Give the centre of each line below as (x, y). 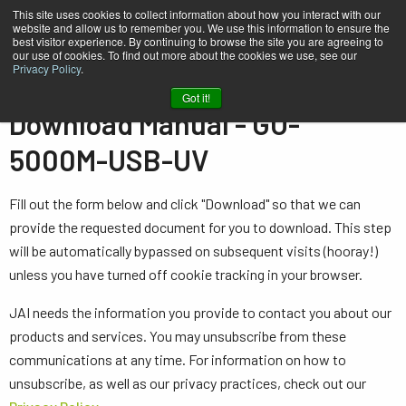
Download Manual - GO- (155, 123)
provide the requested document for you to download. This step (200, 227)
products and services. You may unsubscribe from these (178, 336)
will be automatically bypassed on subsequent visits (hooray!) (193, 251)
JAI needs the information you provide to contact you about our (200, 312)
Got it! (196, 97)
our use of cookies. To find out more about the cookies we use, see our (185, 55)
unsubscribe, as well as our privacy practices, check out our (188, 383)
